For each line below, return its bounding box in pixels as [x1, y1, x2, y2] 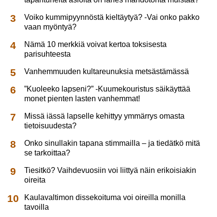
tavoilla [24, 203, 49, 212]
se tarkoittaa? [24, 149, 71, 157]
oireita [24, 176, 46, 185]
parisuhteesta [24, 50, 71, 59]
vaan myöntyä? [24, 23, 77, 31]
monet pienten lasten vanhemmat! [24, 94, 140, 103]
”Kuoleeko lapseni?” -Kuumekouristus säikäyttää [24, 85, 191, 93]
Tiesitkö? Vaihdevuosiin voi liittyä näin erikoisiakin [24, 166, 197, 175]
